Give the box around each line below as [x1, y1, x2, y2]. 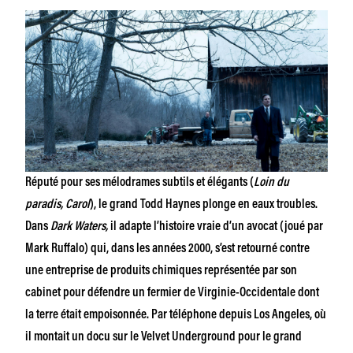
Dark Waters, [50, 220, 108, 233]
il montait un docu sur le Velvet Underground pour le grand [25, 330, 302, 344]
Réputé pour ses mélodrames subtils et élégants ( [25, 176, 254, 189]
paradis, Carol [25, 198, 90, 211]
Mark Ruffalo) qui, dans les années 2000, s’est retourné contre [25, 242, 310, 255]
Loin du [254, 176, 289, 189]
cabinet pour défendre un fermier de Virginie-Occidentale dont [25, 286, 321, 299]
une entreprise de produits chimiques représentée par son [25, 264, 297, 277]
